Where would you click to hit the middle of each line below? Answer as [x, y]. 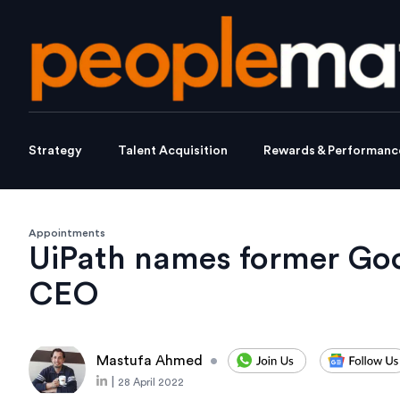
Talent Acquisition [173, 151]
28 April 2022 [151, 383]
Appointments [67, 233]
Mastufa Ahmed [150, 361]
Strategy [55, 151]
